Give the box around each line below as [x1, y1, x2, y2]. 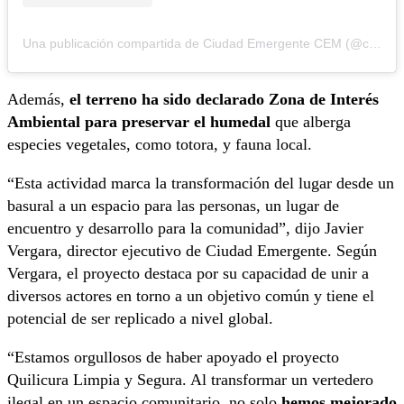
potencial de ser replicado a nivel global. [7, 308, 273, 327]
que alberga [271, 112, 351, 131]
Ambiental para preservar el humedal [7, 112, 271, 131]
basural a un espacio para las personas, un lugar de [7, 196, 339, 215]
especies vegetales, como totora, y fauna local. [7, 134, 312, 153]
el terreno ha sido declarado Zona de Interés [69, 89, 379, 108]
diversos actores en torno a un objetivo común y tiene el [7, 286, 374, 305]
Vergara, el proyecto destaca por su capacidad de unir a [7, 263, 369, 282]
